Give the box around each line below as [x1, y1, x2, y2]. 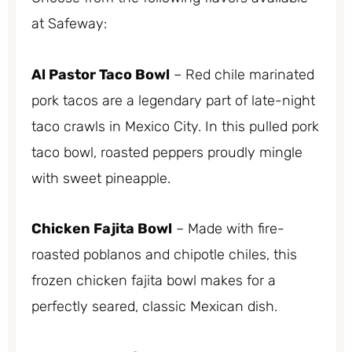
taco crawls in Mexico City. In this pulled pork [31, 117, 319, 135]
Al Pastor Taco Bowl [31, 65, 170, 83]
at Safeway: [31, 15, 107, 33]
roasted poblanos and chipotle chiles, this [31, 246, 297, 264]
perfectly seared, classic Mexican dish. [31, 298, 277, 316]
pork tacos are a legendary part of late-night [31, 91, 315, 109]
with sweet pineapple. [31, 169, 170, 187]
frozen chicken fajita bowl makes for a [31, 272, 276, 290]
